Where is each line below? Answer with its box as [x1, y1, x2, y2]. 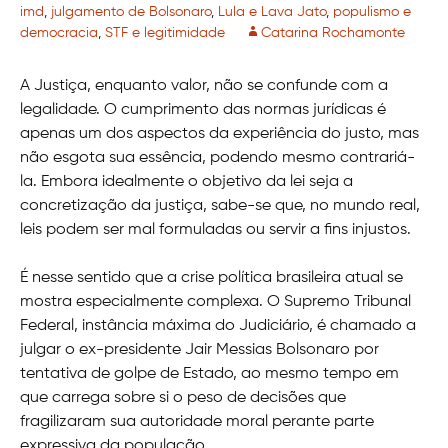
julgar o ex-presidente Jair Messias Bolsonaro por [20, 342, 379, 359]
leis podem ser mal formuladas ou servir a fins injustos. [20, 222, 411, 239]
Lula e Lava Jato [218, 5, 326, 20]
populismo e [333, 5, 411, 20]
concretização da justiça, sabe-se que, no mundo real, [20, 198, 420, 215]
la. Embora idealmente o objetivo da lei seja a [20, 174, 353, 191]
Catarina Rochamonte [261, 26, 405, 41]
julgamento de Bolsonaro [51, 5, 211, 20]
